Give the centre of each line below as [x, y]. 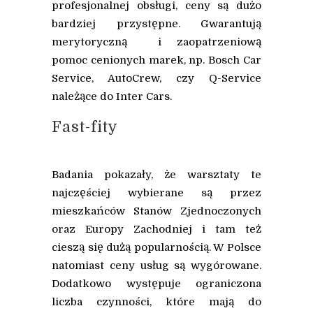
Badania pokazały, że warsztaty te [156, 175]
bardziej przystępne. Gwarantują [156, 24]
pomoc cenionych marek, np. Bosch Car [156, 60]
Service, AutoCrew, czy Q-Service [156, 79]
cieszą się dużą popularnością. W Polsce [156, 248]
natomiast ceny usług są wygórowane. [156, 266]
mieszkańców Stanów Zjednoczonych [156, 211]
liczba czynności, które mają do [156, 302]
